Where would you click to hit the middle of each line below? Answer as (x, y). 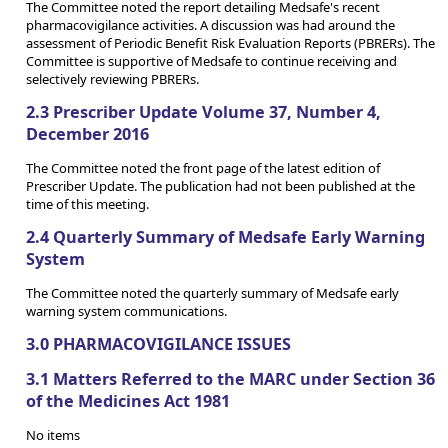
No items (53, 434)
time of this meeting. (87, 203)
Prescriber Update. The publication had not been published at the (220, 185)
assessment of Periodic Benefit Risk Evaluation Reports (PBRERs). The (230, 42)
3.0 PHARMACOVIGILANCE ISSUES (158, 343)
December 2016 (87, 134)
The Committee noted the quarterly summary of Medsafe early (212, 292)
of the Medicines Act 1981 (128, 401)
